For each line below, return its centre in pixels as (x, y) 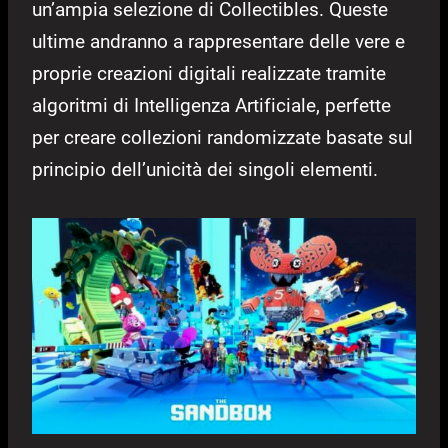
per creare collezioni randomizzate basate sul (222, 138)
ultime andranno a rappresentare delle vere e (218, 42)
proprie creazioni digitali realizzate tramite (209, 74)
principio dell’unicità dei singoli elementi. (205, 170)
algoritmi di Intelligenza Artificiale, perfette (211, 106)
